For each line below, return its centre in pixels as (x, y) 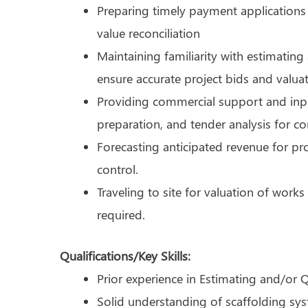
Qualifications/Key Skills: (125, 255)
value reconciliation (148, 33)
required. (121, 214)
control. (118, 169)
